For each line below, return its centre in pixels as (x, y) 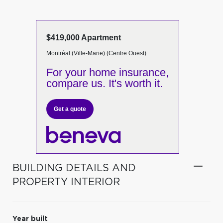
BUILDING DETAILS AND (74, 168)
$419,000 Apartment (83, 38)
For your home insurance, (107, 72)
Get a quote (70, 109)
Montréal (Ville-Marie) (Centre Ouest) (96, 53)
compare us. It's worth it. (104, 83)
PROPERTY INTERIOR (66, 182)
